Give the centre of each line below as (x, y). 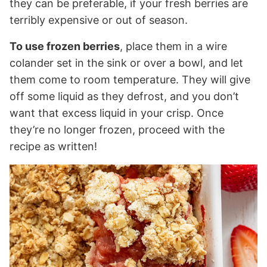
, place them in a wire (173, 46)
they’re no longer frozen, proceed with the (117, 130)
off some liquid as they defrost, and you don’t (124, 97)
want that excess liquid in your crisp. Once (117, 113)
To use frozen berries (65, 46)
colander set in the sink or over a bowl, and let (126, 63)
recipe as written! (53, 147)
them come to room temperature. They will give (130, 80)
